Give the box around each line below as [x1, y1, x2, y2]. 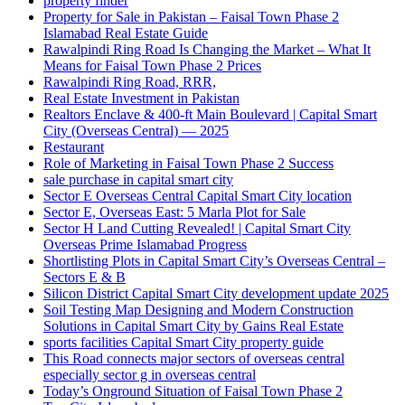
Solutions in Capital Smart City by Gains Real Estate [43, 318, 344, 334]
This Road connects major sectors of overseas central [43, 351, 344, 366]
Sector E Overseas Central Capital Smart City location [43, 188, 352, 203]
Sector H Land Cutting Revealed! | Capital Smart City [43, 221, 351, 236]
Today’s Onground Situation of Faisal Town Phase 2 [43, 383, 343, 399]
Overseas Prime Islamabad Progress [43, 237, 247, 252]
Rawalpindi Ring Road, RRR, [43, 74, 216, 89]
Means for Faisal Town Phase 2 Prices [43, 58, 261, 73]
